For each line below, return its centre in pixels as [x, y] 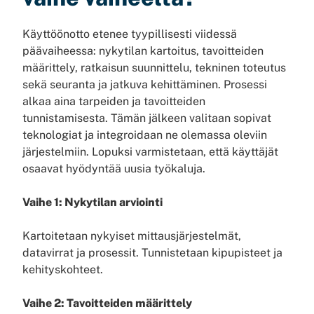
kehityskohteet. [63, 269]
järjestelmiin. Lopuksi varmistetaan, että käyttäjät [150, 152]
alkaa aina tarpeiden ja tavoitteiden [114, 101]
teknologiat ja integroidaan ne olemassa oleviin [145, 135]
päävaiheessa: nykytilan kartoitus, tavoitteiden [143, 51]
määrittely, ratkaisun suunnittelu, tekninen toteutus [154, 68]
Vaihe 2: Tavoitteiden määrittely [107, 303]
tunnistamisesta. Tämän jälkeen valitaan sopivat [147, 118]
